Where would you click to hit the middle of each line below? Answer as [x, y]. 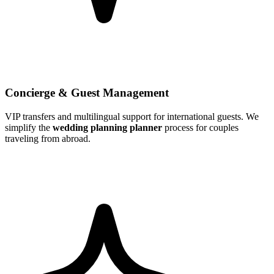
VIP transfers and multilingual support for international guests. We [132, 117]
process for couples [200, 128]
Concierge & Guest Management [87, 93]
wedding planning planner [107, 128]
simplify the [29, 128]
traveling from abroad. [48, 139]
